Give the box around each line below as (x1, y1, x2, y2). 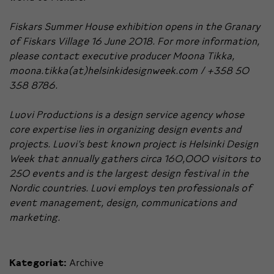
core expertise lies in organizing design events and (9, 122, 241, 135)
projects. (9, 137, 53, 150)
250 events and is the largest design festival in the (9, 166, 248, 179)
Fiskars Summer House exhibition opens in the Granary (9, 20, 260, 32)
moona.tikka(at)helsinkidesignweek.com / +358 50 (9, 64, 249, 76)
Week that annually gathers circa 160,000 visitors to (9, 152, 261, 165)
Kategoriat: (9, 256, 69, 268)
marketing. (9, 210, 60, 223)
